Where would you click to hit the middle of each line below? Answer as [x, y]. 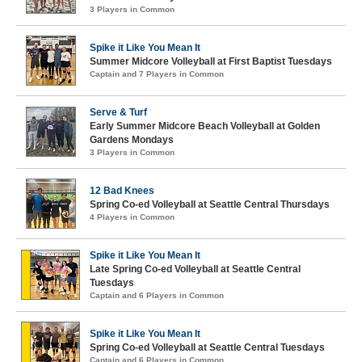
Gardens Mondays [132, 140]
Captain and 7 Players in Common [157, 74]
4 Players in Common [132, 217]
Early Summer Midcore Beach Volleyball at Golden [205, 126]
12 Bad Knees [122, 191]
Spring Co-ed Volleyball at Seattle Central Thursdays [210, 204]
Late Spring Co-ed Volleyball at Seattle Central [195, 269]
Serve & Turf [118, 112]
